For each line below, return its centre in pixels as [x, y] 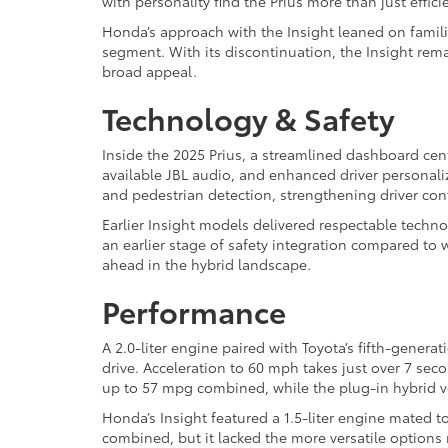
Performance [194, 310]
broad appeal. [149, 71]
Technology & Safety [248, 117]
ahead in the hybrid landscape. [206, 264]
